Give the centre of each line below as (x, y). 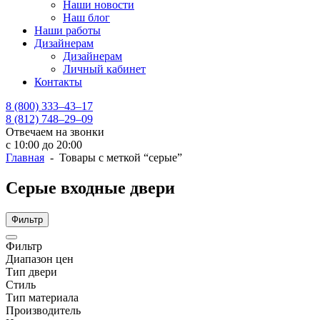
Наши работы (67, 30)
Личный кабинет (104, 69)
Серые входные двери (90, 187)
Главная (25, 157)
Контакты (58, 82)
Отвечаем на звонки (55, 132)
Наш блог (86, 17)
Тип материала (42, 297)
